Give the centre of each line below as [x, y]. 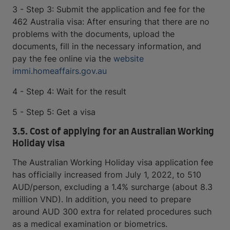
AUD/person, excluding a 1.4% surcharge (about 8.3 [112, 187]
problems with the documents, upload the [93, 34]
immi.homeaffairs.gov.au [60, 71]
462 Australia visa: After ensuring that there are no [111, 22]
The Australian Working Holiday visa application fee [113, 162]
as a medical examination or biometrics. [90, 224]
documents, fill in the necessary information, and [107, 46]
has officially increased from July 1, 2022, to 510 [107, 175]
